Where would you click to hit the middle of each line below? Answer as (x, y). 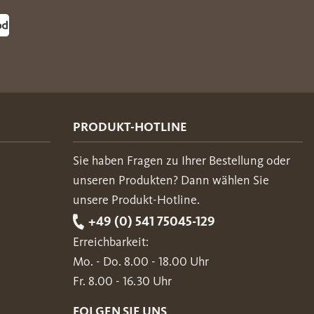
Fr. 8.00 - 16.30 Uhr (122, 281)
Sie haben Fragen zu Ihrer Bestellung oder (182, 160)
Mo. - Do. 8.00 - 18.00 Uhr (141, 261)
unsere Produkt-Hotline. (136, 199)
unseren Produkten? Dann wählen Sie (171, 180)
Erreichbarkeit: (111, 241)
